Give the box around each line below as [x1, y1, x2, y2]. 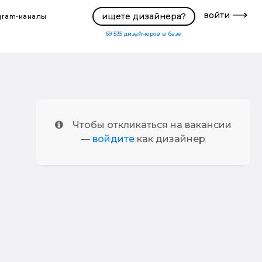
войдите [92, 133, 135, 144]
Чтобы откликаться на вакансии [72, 119, 232, 130]
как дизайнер [135, 133, 206, 144]
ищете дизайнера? [101, 11, 186, 22]
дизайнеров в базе [124, 30, 182, 37]
